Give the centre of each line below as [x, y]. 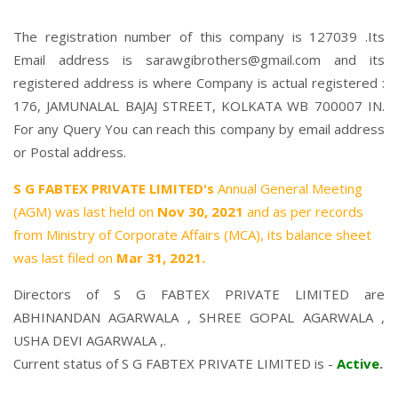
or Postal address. [70, 152]
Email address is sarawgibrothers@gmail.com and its [199, 60]
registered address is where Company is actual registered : [199, 83]
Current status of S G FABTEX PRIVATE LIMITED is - [175, 363]
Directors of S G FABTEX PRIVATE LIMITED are [199, 294]
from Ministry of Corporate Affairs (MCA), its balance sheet [192, 235]
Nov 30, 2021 [202, 211]
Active [358, 363]
